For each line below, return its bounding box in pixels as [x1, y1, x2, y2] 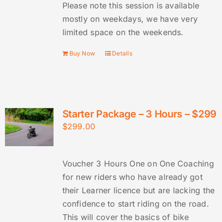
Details [112, 50, 132, 57]
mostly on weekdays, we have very [62, 14, 198, 24]
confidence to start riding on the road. [62, 199, 209, 209]
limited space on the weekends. [62, 27, 184, 38]
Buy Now [69, 50, 96, 57]
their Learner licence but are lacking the [62, 185, 215, 196]
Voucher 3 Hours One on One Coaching [62, 159, 214, 169]
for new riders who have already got [62, 172, 203, 182]
